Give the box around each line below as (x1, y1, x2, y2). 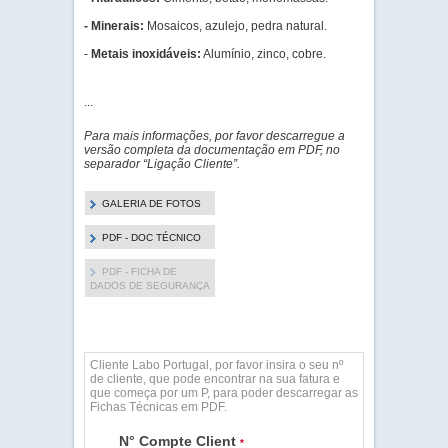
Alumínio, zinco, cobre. (201, 47, 326, 61)
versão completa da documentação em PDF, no (84, 143, 340, 157)
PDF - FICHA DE (102, 266, 177, 277)
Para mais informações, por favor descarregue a (84, 129, 345, 143)
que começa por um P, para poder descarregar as (90, 386, 358, 400)
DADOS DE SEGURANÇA (90, 280, 210, 291)
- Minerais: (84, 19, 144, 33)
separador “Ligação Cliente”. (84, 157, 240, 171)
